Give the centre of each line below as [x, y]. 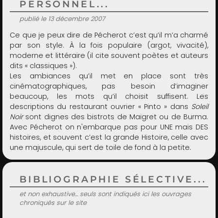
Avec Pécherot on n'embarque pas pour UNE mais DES [109, 127]
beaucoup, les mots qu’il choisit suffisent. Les [109, 97]
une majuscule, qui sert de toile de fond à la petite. [100, 148]
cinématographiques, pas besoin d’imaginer [109, 86]
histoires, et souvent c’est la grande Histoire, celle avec [109, 137]
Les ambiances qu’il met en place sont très [109, 76]
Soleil [200, 107]
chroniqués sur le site [53, 202]
